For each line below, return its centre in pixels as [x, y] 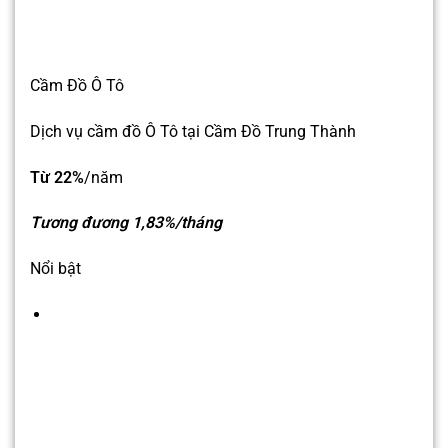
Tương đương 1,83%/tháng [126, 223]
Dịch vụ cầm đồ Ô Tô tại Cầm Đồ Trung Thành [193, 131]
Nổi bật [55, 269]
